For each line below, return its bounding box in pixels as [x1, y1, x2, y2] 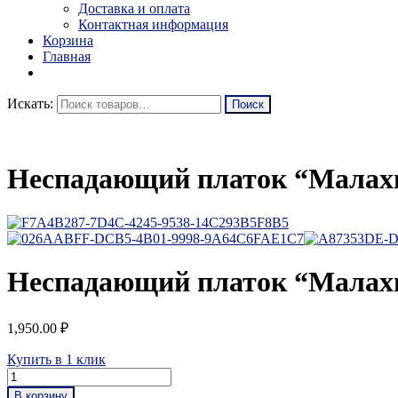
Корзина [43, 32, 93, 48]
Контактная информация [78, 16, 228, 32]
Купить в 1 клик [7, 351, 106, 367]
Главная [43, 48, 91, 64]
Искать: [7, 95, 53, 111]
